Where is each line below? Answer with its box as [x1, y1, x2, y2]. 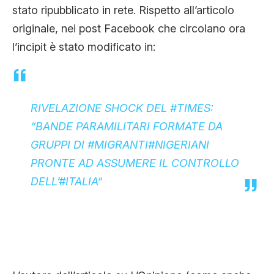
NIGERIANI [155, 138, 209, 151]
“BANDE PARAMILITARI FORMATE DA [31, 119, 223, 133]
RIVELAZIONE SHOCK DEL [31, 101, 170, 114]
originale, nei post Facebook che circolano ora [12, 21, 245, 35]
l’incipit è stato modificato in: [12, 40, 155, 53]
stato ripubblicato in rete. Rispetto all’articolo [12, 3, 234, 17]
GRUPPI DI [31, 138, 87, 151]
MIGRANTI [94, 138, 148, 151]
